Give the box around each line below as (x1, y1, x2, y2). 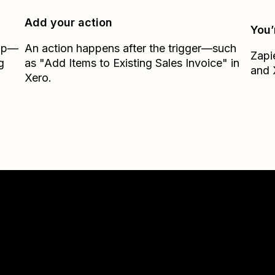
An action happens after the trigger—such (25, 42, 237, 55)
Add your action (25, 16, 113, 29)
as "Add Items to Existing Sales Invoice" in (25, 56, 240, 69)
